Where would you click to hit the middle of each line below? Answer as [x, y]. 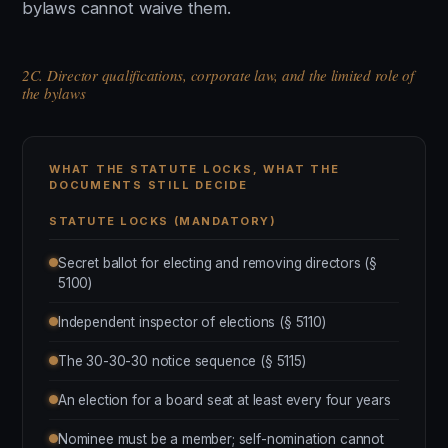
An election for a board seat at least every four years [224, 400]
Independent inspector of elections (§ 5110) [192, 322]
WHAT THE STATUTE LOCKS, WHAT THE [194, 169]
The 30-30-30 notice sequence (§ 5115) [182, 361]
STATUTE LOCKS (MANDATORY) [163, 221]
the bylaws [54, 93]
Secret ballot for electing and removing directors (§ [218, 263]
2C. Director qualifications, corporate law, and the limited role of [218, 75]
